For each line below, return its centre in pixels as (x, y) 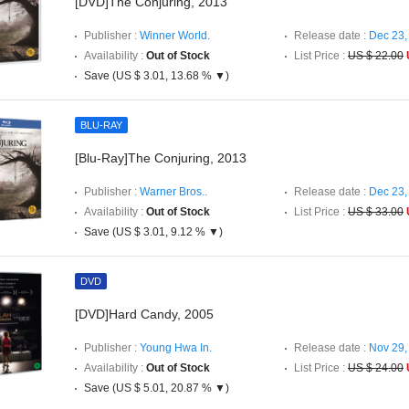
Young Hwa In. (176, 348)
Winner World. (175, 36)
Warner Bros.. (173, 192)
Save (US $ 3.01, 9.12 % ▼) (153, 232)
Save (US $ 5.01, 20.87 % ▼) (157, 388)
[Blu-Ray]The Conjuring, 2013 (161, 158)
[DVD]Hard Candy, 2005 (144, 314)
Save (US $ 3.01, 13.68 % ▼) (157, 76)
